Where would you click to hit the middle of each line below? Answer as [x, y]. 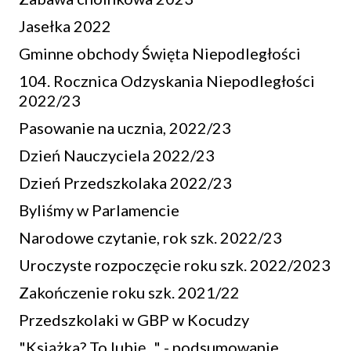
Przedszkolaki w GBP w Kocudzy [134, 320]
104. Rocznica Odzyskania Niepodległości [167, 81]
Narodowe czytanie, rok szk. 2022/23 [150, 237]
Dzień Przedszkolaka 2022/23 [125, 183]
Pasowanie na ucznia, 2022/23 [125, 128]
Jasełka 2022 [65, 26]
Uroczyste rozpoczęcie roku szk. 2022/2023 [175, 265]
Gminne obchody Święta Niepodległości [160, 53]
